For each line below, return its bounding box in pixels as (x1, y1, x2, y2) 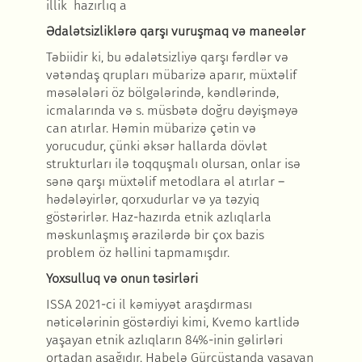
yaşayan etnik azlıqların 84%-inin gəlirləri (45, 332, 283, 348)
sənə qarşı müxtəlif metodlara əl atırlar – (45, 174, 284, 190)
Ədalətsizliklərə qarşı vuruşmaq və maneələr (45, 23, 305, 40)
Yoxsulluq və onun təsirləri (45, 271, 198, 287)
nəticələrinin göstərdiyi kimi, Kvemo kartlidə (45, 314, 300, 330)
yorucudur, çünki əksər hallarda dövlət (45, 138, 267, 154)
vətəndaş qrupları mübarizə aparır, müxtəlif (45, 67, 297, 83)
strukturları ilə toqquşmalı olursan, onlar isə (45, 156, 301, 172)
